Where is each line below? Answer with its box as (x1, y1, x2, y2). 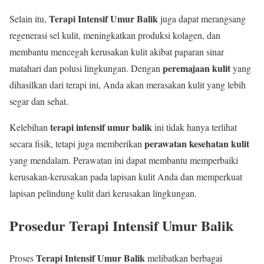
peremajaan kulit (163, 61, 230, 75)
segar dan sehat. (9, 94, 68, 107)
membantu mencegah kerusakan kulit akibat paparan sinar (9, 45, 224, 58)
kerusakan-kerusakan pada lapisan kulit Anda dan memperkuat (9, 170, 242, 183)
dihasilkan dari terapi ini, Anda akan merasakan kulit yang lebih (9, 78, 246, 91)
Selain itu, (9, 12, 49, 25)
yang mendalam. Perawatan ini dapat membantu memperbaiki (9, 153, 238, 166)
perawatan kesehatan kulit (144, 136, 249, 150)
